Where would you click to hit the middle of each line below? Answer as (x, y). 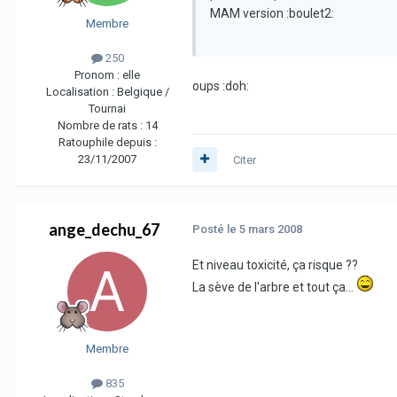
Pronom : (98, 74)
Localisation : (81, 91)
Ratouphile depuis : (107, 142)
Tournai (107, 108)
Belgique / (143, 91)
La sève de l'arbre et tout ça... (274, 287)
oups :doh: (221, 86)
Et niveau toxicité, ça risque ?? (275, 265)
